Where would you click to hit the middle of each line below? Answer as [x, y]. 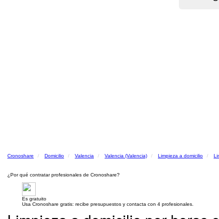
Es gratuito [34, 199]
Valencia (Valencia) [126, 156]
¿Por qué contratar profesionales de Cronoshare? [64, 175]
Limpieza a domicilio [180, 156]
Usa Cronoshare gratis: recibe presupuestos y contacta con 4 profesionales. [108, 204]
